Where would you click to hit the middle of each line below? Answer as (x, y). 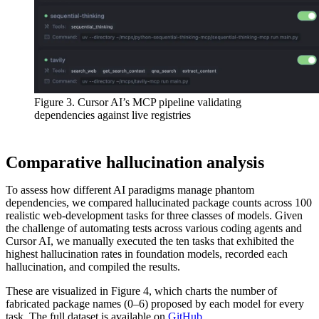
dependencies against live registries (113, 115)
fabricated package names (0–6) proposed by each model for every (155, 303)
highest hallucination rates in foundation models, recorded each (147, 253)
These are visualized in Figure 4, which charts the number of (141, 291)
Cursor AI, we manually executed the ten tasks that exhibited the (150, 241)
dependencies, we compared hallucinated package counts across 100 (159, 202)
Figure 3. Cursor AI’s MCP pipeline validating (138, 102)
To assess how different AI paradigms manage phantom (130, 189)
